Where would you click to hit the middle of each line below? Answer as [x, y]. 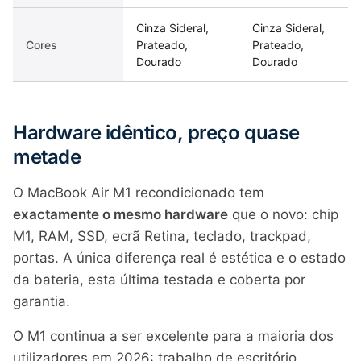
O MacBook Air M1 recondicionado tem [139, 193]
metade [47, 157]
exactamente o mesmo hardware [120, 214]
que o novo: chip [283, 214]
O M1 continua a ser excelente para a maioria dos [173, 336]
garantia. [41, 301]
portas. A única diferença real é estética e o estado [179, 258]
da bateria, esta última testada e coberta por [159, 280]
